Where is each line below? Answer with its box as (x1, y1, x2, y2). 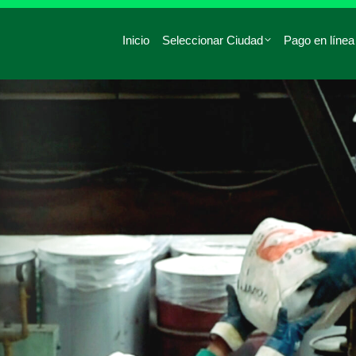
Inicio (122, 33, 149, 47)
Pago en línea (284, 33, 354, 47)
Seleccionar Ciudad (162, 33, 263, 47)
